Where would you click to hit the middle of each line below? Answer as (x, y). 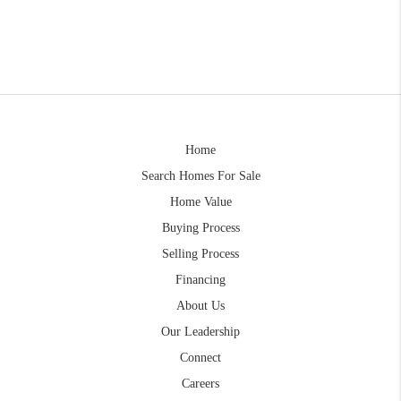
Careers (200, 383)
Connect (200, 357)
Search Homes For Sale (200, 175)
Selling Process (200, 253)
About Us (200, 305)
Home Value (200, 201)
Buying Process (200, 227)
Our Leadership (200, 331)
